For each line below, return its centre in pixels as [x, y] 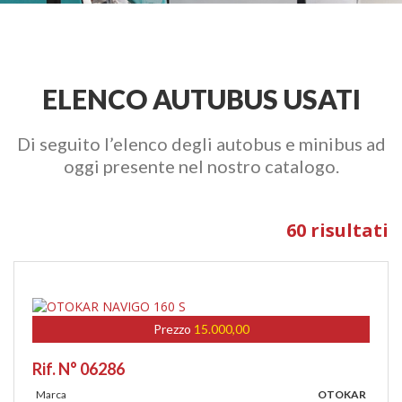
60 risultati [337, 230]
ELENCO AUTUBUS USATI [201, 99]
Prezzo [173, 329]
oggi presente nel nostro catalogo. [201, 166]
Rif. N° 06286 [79, 369]
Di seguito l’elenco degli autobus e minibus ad [201, 144]
